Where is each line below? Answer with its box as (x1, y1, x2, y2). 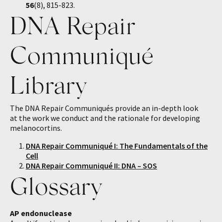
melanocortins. (10, 123, 62, 133)
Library (10, 69, 86, 99)
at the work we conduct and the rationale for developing (10, 113, 200, 123)
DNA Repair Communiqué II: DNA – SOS (26, 161, 157, 170)
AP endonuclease (10, 208, 72, 218)
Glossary (10, 170, 102, 200)
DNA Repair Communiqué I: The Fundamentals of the (26, 141, 208, 151)
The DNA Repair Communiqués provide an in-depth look (10, 103, 198, 113)
